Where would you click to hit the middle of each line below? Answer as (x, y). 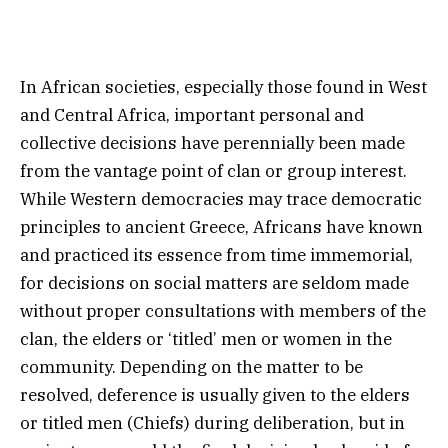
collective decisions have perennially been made (212, 142)
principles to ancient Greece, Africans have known (221, 226)
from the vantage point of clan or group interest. (213, 170)
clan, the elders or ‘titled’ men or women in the (206, 338)
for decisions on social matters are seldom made (214, 282)
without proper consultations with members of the (223, 310)
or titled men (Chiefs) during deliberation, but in (212, 422)
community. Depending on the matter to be (191, 366)
